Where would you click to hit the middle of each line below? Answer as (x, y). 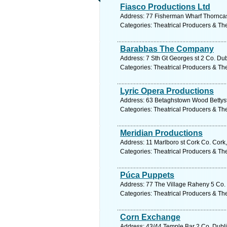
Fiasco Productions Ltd (165, 7)
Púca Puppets (147, 175)
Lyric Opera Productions (167, 91)
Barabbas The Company (167, 49)
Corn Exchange (150, 217)
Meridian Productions (161, 133)
